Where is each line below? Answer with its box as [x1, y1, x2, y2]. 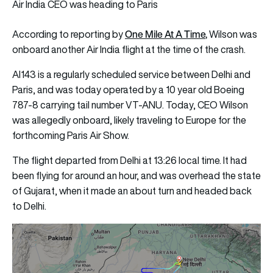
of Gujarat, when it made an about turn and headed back [12, 183, 252, 197]
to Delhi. [12, 199, 46, 213]
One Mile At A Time [125, 26, 205, 41]
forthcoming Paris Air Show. [12, 128, 129, 142]
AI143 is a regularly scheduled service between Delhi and [12, 67, 250, 81]
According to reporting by [12, 27, 125, 41]
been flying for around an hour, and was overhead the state [12, 168, 261, 182]
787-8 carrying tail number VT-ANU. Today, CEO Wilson [12, 97, 248, 112]
